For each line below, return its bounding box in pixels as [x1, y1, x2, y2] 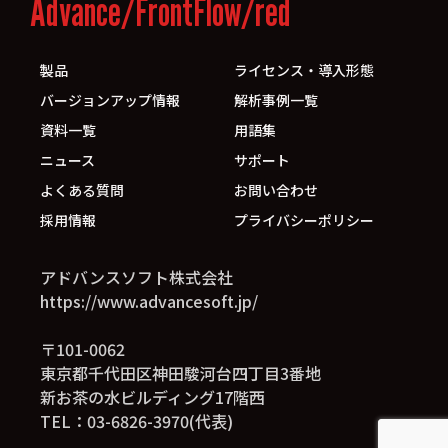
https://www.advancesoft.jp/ [40, 289, 258, 314]
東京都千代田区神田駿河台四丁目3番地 [40, 361, 321, 386]
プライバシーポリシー [234, 210, 374, 231]
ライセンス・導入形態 [234, 60, 374, 81]
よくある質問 [40, 180, 124, 201]
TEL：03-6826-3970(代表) [40, 409, 233, 434]
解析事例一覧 [234, 90, 318, 111]
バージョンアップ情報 [40, 90, 180, 111]
